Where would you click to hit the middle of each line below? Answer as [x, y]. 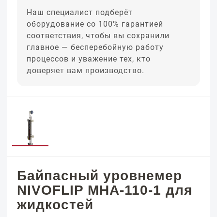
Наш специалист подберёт [80, 12]
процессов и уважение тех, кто [89, 59]
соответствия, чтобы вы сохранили [98, 36]
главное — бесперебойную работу [95, 47]
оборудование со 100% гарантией [95, 24]
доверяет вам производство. [85, 70]
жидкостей [55, 205]
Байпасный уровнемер [100, 176]
